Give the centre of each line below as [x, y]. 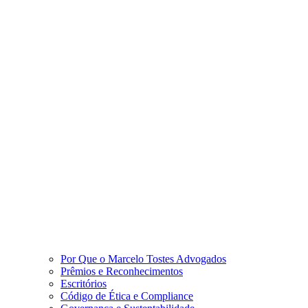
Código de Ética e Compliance [127, 296]
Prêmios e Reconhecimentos [122, 271]
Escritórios [84, 284]
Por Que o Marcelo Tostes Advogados [143, 259]
